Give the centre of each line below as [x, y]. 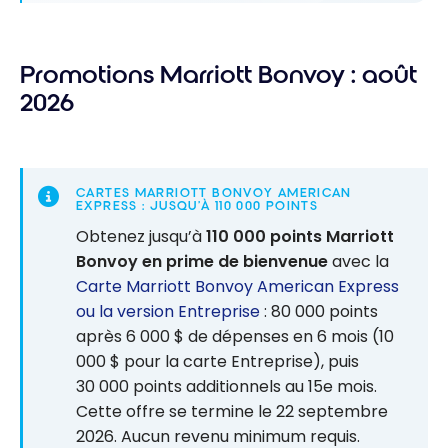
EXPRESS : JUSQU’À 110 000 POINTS [197, 205]
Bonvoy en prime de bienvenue [202, 262]
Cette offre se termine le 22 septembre [232, 412]
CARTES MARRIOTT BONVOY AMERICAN [214, 192]
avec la [358, 262]
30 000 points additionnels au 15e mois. [226, 387]
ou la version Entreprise [168, 312]
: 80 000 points [319, 312]
